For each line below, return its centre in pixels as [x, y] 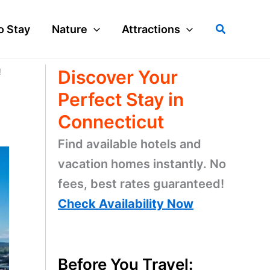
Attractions [151, 29]
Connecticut [111, 122]
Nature [70, 29]
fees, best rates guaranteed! [141, 184]
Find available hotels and [130, 144]
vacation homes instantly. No [142, 164]
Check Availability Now [126, 204]
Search [233, 27]
